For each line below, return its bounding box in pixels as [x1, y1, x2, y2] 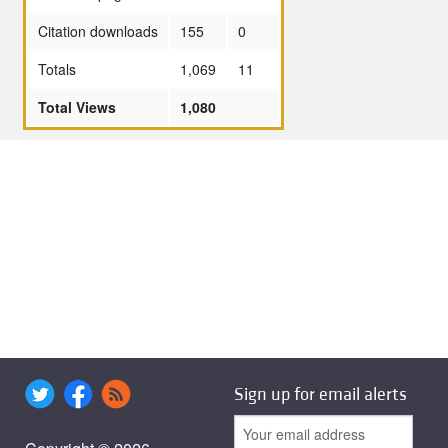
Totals [38, 58, 76, 79]
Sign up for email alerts [234, 383, 407, 407]
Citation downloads [38, 20, 158, 41]
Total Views [38, 96, 116, 117]
